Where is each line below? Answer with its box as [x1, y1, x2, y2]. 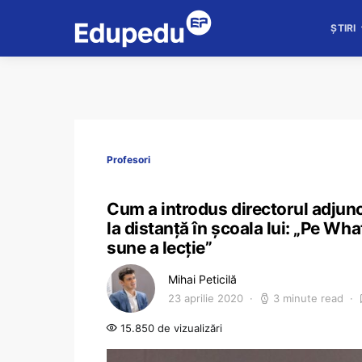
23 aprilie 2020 [168, 292, 243, 305]
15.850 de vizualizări [117, 322, 222, 335]
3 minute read [273, 292, 343, 305]
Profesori [107, 154, 150, 166]
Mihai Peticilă [168, 272, 237, 286]
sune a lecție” [107, 238, 213, 258]
